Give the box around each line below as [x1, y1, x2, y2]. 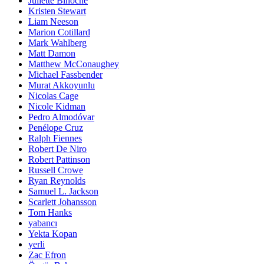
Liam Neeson [28, 16, 78, 27]
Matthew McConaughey [28, 59, 119, 70]
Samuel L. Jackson [28, 186, 98, 197]
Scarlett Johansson [28, 197, 97, 207]
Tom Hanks [28, 207, 72, 218]
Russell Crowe [28, 165, 83, 176]
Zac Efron [28, 250, 66, 260]
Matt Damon [28, 48, 75, 59]
